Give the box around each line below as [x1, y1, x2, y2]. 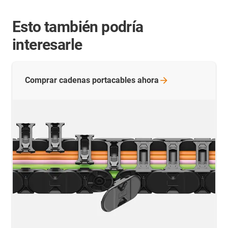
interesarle [12, 35, 82, 53]
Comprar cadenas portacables [25, 75, 137, 85]
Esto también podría [12, 17, 144, 36]
